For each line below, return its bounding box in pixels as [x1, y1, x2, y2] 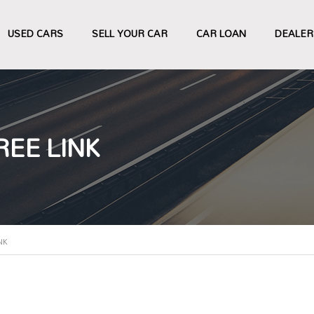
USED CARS [8, 24, 63, 43]
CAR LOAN [196, 24, 246, 43]
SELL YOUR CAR [92, 24, 168, 43]
